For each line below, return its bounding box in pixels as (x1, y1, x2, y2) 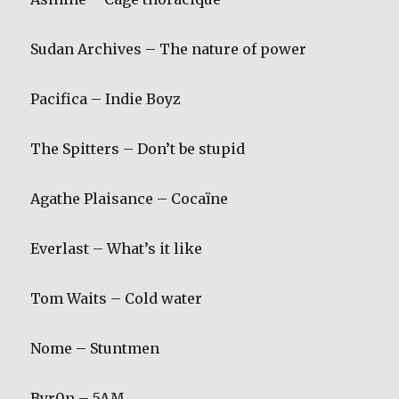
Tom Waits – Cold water (30, 289, 203, 308)
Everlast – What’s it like (30, 240, 203, 258)
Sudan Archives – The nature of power (30, 40, 307, 59)
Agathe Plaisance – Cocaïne (30, 190, 229, 208)
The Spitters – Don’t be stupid (30, 140, 246, 159)
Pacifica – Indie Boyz (30, 90, 182, 109)
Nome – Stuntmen (30, 339, 160, 358)
